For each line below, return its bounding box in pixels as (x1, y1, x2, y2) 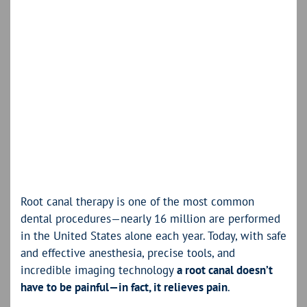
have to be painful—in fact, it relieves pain (21, 279, 228, 295)
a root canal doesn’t (177, 262, 273, 278)
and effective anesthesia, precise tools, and (21, 245, 235, 260)
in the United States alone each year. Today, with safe (21, 228, 286, 243)
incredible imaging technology (21, 262, 177, 278)
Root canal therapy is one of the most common (21, 193, 254, 209)
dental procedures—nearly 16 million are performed (21, 210, 280, 226)
